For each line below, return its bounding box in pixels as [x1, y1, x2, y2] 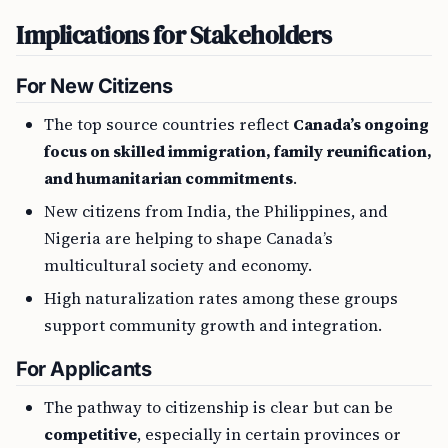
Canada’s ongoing [293, 113, 429, 136]
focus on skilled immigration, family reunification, [44, 140, 432, 163]
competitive [44, 423, 137, 446]
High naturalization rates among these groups [44, 287, 398, 310]
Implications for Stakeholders [16, 18, 332, 53]
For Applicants [16, 357, 152, 382]
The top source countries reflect [44, 113, 293, 136]
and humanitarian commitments [44, 167, 293, 190]
